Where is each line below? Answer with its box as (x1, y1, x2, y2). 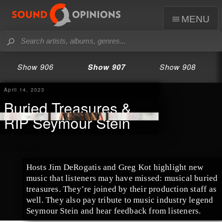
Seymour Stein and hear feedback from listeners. (26, 206, 201, 216)
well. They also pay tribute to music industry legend (26, 195, 214, 205)
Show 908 (159, 61, 196, 72)
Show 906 (17, 61, 54, 72)
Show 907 (88, 61, 126, 72)
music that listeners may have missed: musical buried (26, 173, 218, 183)
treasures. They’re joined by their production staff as (26, 184, 217, 194)
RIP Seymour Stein (4, 111, 130, 133)
